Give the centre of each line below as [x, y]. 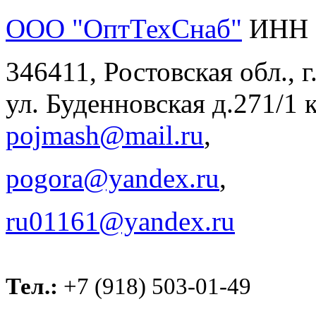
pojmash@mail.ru [105, 135]
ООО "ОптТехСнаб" [124, 29]
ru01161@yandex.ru [120, 221]
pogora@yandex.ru [113, 178]
